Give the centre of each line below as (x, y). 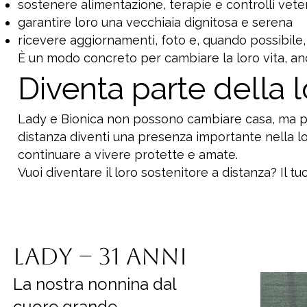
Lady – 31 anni (100, 256)
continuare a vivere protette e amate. (128, 155)
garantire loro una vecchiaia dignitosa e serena (155, 22)
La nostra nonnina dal (95, 284)
